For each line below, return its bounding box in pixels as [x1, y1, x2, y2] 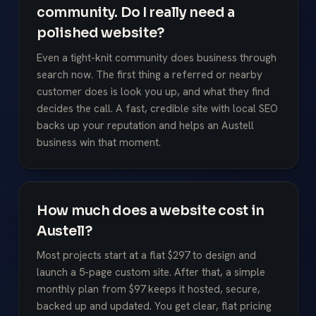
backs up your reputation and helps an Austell [37, 118, 254, 133]
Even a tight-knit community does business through [37, 50, 276, 65]
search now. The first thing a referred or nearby [37, 67, 262, 82]
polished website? [37, 24, 165, 42]
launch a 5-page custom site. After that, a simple [37, 265, 265, 280]
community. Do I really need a [37, 4, 235, 22]
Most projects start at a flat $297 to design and [37, 248, 256, 263]
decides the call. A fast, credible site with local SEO [37, 101, 278, 116]
